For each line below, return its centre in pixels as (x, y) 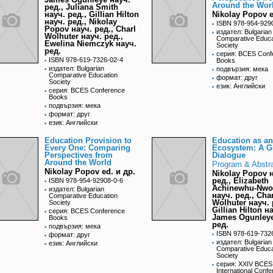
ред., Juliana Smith (81, 7)
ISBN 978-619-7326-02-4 (86, 60)
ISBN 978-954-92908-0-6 (86, 181)
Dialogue (229, 155)
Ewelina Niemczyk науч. (90, 44)
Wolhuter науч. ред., (84, 37)
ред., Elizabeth (240, 181)
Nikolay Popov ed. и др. (90, 172)
